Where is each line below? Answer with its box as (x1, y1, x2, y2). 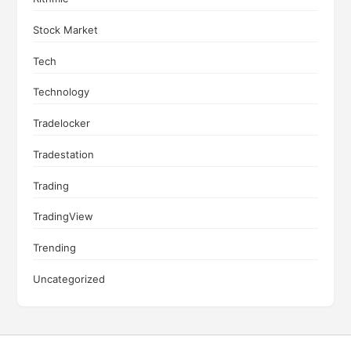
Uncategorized (33, 272, 106, 285)
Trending (33, 241, 77, 255)
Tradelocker (33, 117, 91, 130)
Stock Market (33, 23, 99, 36)
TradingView (33, 210, 94, 223)
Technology (33, 85, 90, 99)
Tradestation (33, 147, 95, 161)
